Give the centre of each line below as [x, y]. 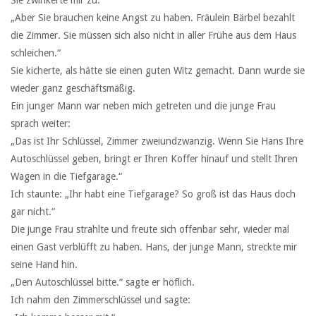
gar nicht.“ [33, 212]
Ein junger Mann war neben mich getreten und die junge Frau [143, 106]
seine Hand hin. [44, 265]
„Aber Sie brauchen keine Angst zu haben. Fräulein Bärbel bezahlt [153, 18]
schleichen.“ [36, 53]
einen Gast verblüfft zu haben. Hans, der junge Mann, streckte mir [154, 247]
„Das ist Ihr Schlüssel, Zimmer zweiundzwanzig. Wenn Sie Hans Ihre [157, 141]
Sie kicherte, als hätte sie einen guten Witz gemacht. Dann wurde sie [158, 71]
